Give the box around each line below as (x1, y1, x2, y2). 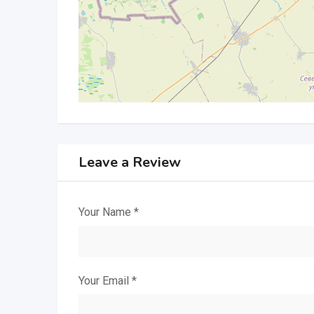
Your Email (78, 273, 132, 287)
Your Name (78, 205, 134, 219)
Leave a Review (78, 152, 181, 172)
